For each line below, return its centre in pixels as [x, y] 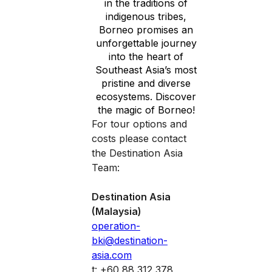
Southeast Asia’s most [146, 70]
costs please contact [139, 138]
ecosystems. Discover [146, 97]
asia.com [111, 255]
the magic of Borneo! [146, 110]
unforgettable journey [146, 43]
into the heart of [146, 56]
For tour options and [139, 124]
